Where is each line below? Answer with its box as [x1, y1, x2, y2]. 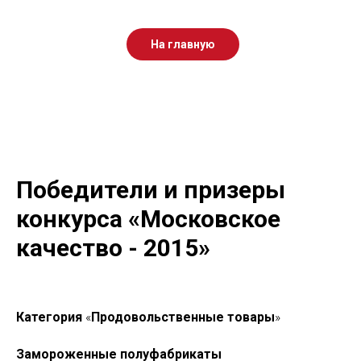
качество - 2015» [16, 234, 210, 262]
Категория [16, 309, 82, 325]
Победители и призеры [16, 176, 285, 204]
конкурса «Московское [16, 205, 280, 233]
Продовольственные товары [91, 309, 275, 325]
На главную [150, 38, 215, 51]
